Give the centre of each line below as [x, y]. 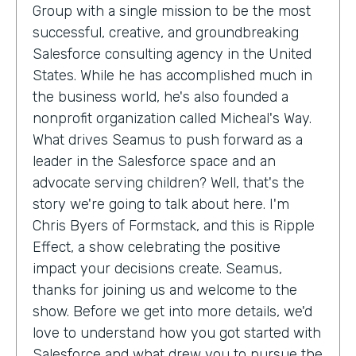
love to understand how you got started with [177, 333]
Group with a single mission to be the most [172, 11]
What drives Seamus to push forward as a [168, 139]
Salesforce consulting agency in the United [172, 54]
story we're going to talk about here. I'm [161, 204]
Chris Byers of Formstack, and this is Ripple [174, 225]
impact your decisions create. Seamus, [157, 268]
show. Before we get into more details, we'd [172, 311]
